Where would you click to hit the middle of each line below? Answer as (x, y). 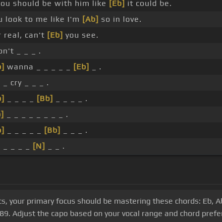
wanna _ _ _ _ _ (39, 67)
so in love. (120, 19)
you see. (81, 35)
